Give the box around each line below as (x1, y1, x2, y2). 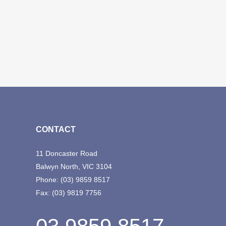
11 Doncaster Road (36, 149, 97, 157)
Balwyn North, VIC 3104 (36, 162, 112, 171)
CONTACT (36, 125, 76, 134)
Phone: (36, 176, 61, 184)
